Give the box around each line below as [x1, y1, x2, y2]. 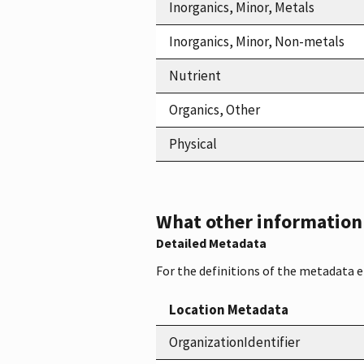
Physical [169, 134, 217, 153]
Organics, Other [169, 100, 260, 119]
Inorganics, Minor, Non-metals [169, 32, 344, 50]
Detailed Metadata [156, 234, 266, 251]
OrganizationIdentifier [169, 332, 300, 351]
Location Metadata [169, 300, 288, 318]
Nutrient [169, 66, 221, 84]
